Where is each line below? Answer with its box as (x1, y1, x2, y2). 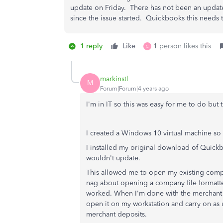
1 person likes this (153, 42, 211, 50)
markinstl (100, 74, 128, 83)
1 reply (80, 42, 103, 50)
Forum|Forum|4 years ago (100, 85, 169, 92)
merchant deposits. (86, 210, 147, 219)
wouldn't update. (86, 154, 140, 162)
